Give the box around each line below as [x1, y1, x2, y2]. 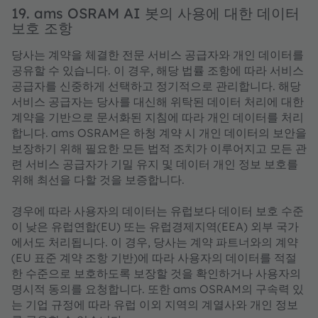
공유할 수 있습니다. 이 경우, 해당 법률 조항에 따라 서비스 [11, 63, 304, 77]
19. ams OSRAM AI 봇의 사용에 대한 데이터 [11, 4, 300, 22]
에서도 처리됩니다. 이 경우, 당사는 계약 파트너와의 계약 [11, 235, 298, 249]
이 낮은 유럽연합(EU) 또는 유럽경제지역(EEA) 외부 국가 [11, 219, 299, 234]
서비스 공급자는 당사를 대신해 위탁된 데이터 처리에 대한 [11, 94, 304, 109]
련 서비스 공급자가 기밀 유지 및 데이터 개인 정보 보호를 [11, 157, 298, 171]
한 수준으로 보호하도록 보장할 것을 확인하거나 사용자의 [11, 266, 301, 280]
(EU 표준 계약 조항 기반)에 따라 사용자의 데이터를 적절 [11, 251, 297, 265]
